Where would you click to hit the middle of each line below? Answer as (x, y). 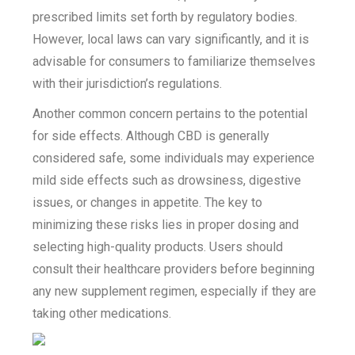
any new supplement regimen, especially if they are (175, 291)
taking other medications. (102, 313)
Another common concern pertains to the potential (170, 114)
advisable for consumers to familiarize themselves (174, 61)
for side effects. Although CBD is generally (151, 136)
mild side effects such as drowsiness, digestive (167, 180)
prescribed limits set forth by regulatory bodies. (165, 17)
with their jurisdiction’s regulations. (128, 84)
